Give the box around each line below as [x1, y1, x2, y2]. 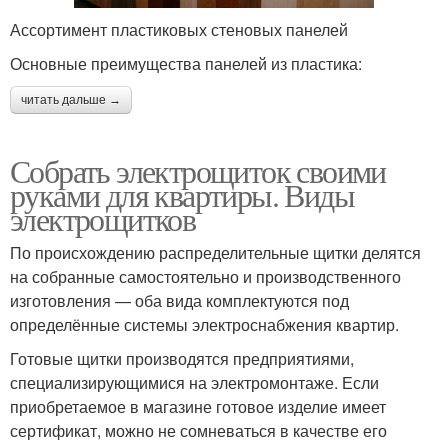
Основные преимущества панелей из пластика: [10, 52, 362, 76]
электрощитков [10, 197, 196, 241]
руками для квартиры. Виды [10, 173, 354, 217]
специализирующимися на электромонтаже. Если [10, 371, 379, 395]
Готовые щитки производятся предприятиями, [10, 347, 354, 371]
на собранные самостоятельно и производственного [10, 265, 401, 289]
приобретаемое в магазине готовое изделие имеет [10, 395, 386, 419]
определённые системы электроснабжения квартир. [10, 313, 399, 337]
